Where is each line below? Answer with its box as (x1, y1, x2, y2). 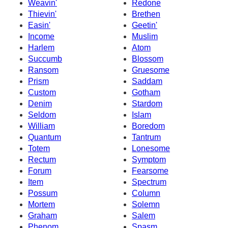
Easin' (28, 20, 50, 30)
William (28, 121, 55, 130)
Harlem (28, 43, 54, 52)
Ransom (28, 65, 59, 74)
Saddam (132, 76, 162, 85)
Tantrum (132, 132, 161, 141)
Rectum (28, 155, 56, 164)
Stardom (132, 99, 162, 108)
